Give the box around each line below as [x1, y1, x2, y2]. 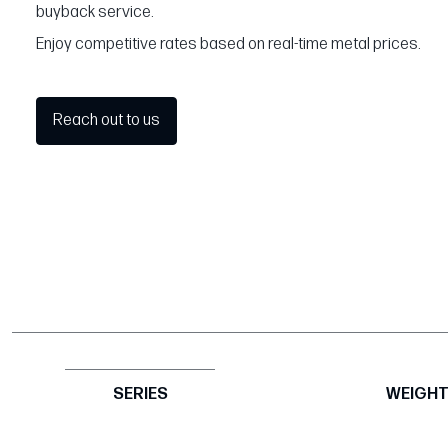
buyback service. [36, 2, 154, 22]
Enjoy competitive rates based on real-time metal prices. [36, 34, 421, 54]
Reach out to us [53, 110, 160, 130]
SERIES [112, 385, 168, 405]
